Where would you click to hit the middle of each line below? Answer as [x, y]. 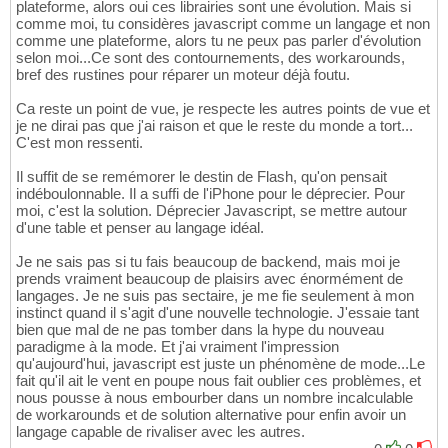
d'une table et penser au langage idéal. [140, 228]
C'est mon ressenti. [79, 143]
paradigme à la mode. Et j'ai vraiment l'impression [177, 347]
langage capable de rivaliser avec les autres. [160, 432]
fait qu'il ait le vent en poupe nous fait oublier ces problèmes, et [218, 381]
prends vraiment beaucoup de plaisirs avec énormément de [209, 279]
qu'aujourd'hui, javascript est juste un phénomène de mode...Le [220, 364]
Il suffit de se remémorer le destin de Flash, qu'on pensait [201, 177]
